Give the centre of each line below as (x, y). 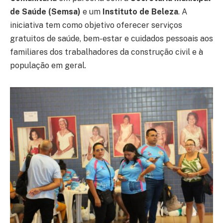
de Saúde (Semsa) (45, 12)
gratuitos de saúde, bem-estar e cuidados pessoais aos (111, 39)
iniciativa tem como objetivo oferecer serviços (96, 25)
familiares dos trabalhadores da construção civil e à (107, 52)
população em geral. (48, 66)
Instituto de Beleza (140, 12)
